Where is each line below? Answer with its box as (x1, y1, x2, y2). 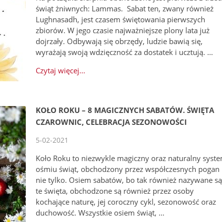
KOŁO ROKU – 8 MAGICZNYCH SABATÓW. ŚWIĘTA (36, 105, 215, 115)
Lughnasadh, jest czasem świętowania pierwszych (36, 14, 206, 25)
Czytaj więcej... (36, 65, 86, 76)
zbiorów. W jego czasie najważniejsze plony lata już (36, 25, 210, 36)
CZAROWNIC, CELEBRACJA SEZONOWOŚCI (36, 117, 187, 127)
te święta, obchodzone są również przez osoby (36, 186, 194, 196)
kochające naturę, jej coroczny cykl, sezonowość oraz (36, 197, 217, 207)
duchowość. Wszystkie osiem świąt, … (36, 208, 165, 218)
